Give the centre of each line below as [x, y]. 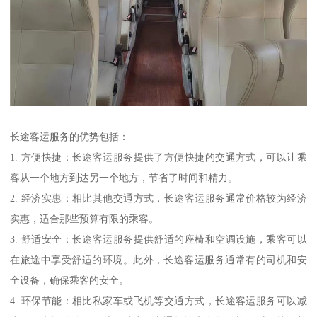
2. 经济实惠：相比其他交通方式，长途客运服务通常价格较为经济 [158, 198]
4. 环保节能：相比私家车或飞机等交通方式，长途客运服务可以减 [158, 301]
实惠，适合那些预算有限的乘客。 [85, 219]
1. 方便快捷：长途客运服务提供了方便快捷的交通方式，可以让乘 [158, 157]
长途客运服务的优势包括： [70, 137]
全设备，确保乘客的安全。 [70, 281]
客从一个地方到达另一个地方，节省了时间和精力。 [124, 178]
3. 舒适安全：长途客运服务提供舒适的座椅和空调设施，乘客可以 [158, 240]
